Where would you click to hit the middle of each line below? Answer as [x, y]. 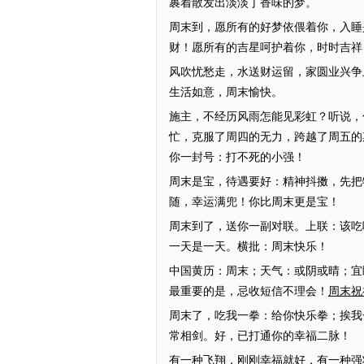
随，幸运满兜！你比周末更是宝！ [254, 202]
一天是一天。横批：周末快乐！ [249, 247]
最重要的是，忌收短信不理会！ [249, 291]
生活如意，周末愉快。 [226, 92]
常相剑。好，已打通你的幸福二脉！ [260, 336]
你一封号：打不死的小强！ [237, 157]
